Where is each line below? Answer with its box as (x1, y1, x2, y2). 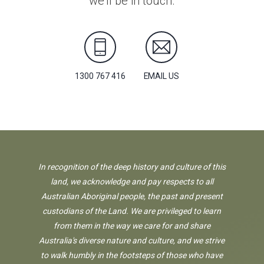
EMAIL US (143, 71, 179, 81)
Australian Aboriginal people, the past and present (41, 192, 223, 202)
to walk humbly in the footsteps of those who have (41, 250, 223, 260)
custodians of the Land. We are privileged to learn (42, 206, 222, 216)
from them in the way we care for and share (53, 221, 210, 231)
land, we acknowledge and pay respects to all (50, 177, 213, 187)
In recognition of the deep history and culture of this (38, 162, 226, 172)
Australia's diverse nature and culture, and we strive (39, 236, 225, 246)
